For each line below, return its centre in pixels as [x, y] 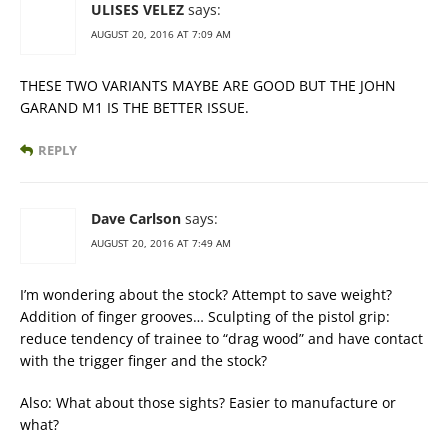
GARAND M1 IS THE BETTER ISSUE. [134, 108]
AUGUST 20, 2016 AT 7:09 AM [161, 34]
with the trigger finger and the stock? [143, 361]
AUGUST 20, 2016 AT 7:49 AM [161, 243]
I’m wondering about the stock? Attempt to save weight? [206, 295]
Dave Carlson [136, 219]
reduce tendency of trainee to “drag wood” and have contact [221, 339]
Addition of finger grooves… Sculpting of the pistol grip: [205, 317]
